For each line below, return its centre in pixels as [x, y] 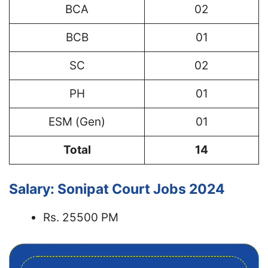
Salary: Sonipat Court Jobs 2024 [117, 189]
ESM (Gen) [77, 121]
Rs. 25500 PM [81, 217]
